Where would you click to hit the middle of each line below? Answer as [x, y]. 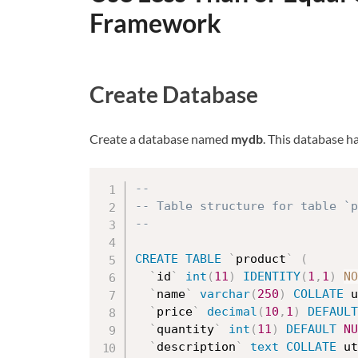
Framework [155, 23]
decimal [232, 312]
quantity [185, 330]
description [196, 347]
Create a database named [160, 139]
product [261, 259]
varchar [225, 294]
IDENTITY [272, 277]
